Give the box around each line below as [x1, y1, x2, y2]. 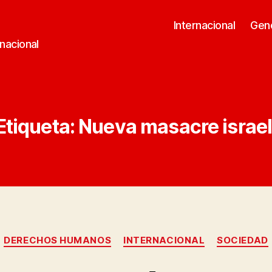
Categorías [135, 228, 189, 241]
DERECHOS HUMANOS [4, 234, 112, 246]
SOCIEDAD [217, 234, 268, 246]
